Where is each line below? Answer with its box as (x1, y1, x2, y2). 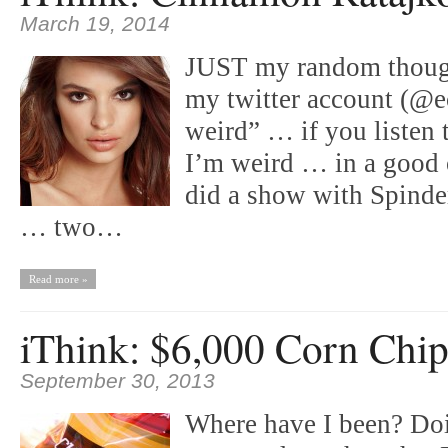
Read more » (28, 273, 88, 285)
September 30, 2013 (20, 369, 215, 393)
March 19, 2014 (20, 12, 170, 36)
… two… (20, 212, 123, 242)
